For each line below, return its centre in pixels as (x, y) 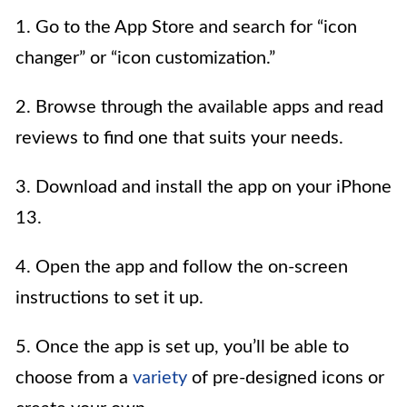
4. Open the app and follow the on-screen (182, 267)
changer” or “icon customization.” (145, 58)
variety (160, 377)
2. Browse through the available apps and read (199, 107)
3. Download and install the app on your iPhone (203, 187)
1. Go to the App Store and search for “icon (186, 27)
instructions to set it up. (109, 298)
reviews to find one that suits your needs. (179, 138)
